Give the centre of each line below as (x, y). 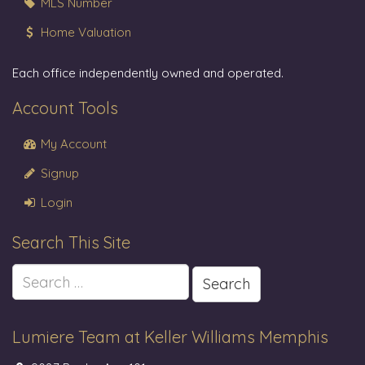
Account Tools (65, 108)
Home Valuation (85, 33)
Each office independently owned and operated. (148, 73)
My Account (73, 144)
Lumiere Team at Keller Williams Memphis (170, 337)
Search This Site (71, 243)
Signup (59, 174)
